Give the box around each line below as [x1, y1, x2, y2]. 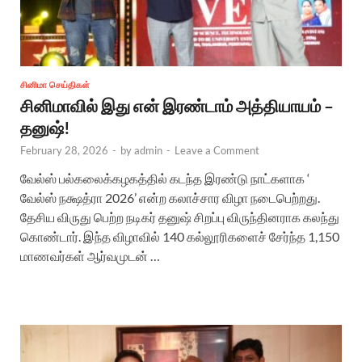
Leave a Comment [175, 144, 259, 158]
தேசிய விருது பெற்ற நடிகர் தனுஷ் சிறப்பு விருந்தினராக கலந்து [20, 209, 339, 225]
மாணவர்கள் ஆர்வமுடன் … [20, 248, 160, 264]
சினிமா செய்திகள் [20, 79, 90, 91]
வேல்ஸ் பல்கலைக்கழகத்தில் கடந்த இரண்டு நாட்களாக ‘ [20, 170, 309, 187]
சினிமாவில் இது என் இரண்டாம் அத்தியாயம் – [20, 95, 334, 116]
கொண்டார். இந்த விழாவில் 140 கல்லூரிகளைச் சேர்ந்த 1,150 [20, 229, 339, 245]
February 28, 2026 [20, 144, 108, 158]
